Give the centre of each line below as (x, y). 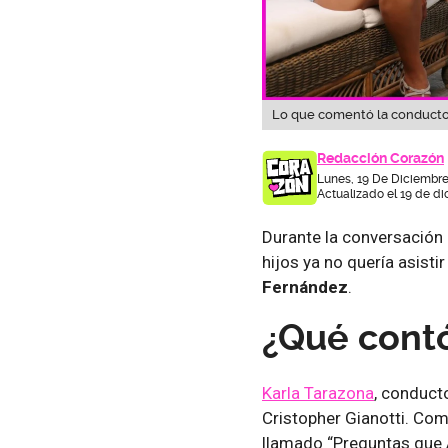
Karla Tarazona (318, 392)
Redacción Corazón (380, 157)
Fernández (305, 286)
